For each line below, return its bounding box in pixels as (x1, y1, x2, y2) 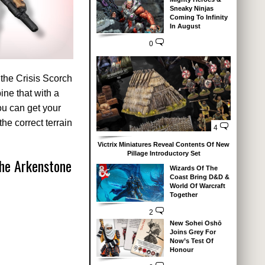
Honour (169, 246, 193, 254)
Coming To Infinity (169, 13, 228, 21)
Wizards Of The (169, 164, 218, 172)
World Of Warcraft (169, 182, 225, 190)
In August (169, 22, 201, 30)
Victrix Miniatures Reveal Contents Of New (98, 141, 230, 148)
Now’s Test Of (169, 237, 214, 245)
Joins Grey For (169, 228, 216, 236)
